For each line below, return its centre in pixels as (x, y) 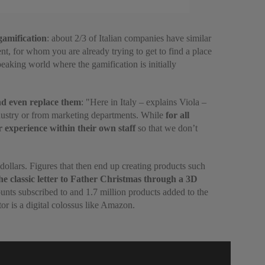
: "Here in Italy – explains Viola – (144, 102)
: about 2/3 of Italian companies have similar (129, 38)
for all (177, 115)
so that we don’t (168, 128)
